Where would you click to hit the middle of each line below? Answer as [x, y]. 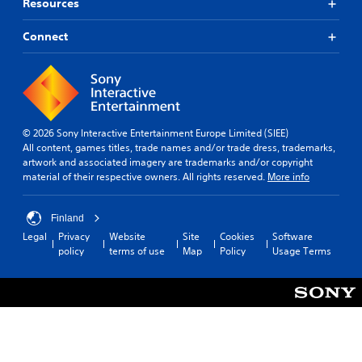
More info [288, 177]
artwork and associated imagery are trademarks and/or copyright [168, 162]
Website [127, 237]
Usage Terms [301, 251]
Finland [67, 219]
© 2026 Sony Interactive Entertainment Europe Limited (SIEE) [156, 133]
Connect [45, 37]
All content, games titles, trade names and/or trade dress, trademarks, [179, 148]
